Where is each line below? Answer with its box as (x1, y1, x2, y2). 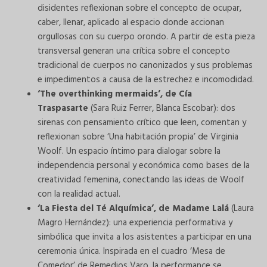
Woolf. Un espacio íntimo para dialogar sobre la (38, 144, 221, 159)
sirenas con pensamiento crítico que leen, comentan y (38, 116, 246, 131)
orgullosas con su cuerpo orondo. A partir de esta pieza (38, 30, 255, 45)
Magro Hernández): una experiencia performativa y (38, 216, 232, 231)
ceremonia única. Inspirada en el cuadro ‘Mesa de (38, 244, 225, 259)
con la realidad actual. (38, 187, 120, 202)
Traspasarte (38, 101, 91, 116)
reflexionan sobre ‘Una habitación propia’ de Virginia (38, 130, 238, 145)
